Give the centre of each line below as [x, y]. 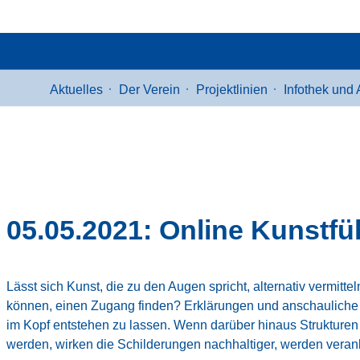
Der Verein [149, 90]
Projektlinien [232, 90]
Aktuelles [76, 90]
